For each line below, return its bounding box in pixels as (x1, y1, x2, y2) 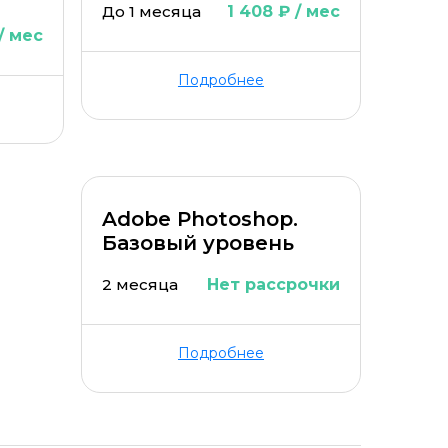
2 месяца (102, 275, 178, 294)
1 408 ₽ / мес (226, 2, 340, 21)
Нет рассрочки (207, 275, 340, 294)
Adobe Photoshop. (102, 207, 298, 231)
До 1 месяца (101, 2, 201, 21)
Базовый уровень (102, 231, 294, 255)
